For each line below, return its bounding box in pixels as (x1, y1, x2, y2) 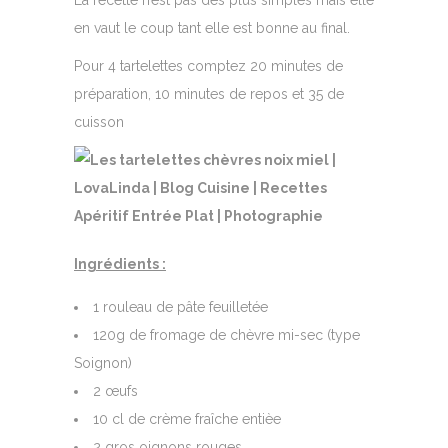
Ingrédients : (74, 256, 166, 273)
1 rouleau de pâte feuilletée (93, 299, 268, 316)
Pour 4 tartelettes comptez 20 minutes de (74, 58, 343, 75)
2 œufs (93, 383, 138, 400)
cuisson (74, 114, 124, 131)
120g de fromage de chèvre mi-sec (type (93, 327, 360, 344)
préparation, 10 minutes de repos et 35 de (74, 86, 344, 103)
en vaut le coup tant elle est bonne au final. (74, 20, 350, 37)
